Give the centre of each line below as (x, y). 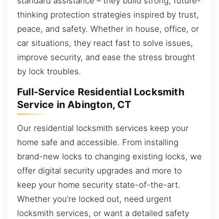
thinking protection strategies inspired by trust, (108, 15)
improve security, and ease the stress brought (106, 57)
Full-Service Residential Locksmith (101, 92)
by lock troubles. (49, 72)
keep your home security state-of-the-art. (99, 185)
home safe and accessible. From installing (98, 142)
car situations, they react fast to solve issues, (105, 43)
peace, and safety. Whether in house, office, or (108, 29)
